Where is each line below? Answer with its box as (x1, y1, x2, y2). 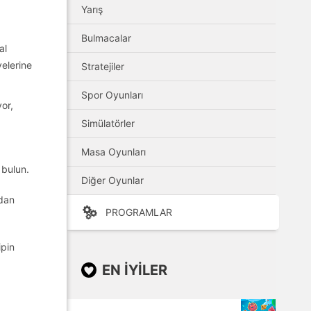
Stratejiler (81, 60, 124, 72)
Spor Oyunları (81, 89, 143, 101)
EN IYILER (102, 262, 167, 278)
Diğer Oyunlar (81, 174, 144, 186)
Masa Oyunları (81, 146, 146, 158)
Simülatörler (81, 117, 135, 129)
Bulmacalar (81, 32, 131, 44)
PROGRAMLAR (106, 206, 172, 218)
